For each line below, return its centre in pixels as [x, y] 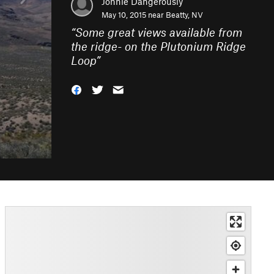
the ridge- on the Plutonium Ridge [158, 46]
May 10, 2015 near [134, 15]
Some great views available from [159, 32]
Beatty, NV [184, 15]
